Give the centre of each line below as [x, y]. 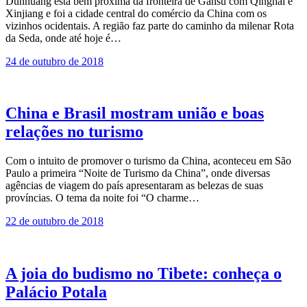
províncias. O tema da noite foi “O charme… [102, 198]
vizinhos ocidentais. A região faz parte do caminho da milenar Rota [150, 25]
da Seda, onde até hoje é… [63, 38]
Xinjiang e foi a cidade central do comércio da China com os [136, 13]
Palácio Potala [56, 292]
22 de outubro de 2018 [54, 221]
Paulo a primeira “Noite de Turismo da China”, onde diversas [138, 173]
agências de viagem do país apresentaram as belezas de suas [134, 186]
